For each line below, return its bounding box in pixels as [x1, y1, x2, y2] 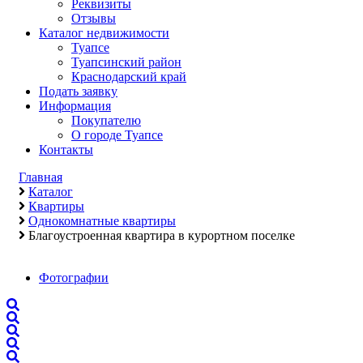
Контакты [39, 143, 93, 156]
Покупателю [71, 113, 141, 127]
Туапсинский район [71, 55, 181, 69]
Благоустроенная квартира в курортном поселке [28, 228, 295, 242]
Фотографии [39, 271, 109, 284]
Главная [19, 170, 62, 184]
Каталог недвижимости [39, 26, 169, 40]
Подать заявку [39, 84, 117, 98]
